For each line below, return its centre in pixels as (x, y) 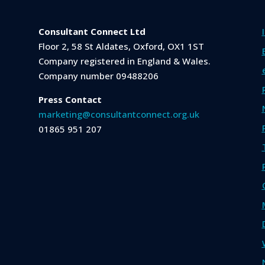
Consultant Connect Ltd (92, 32)
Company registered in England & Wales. (124, 61)
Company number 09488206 (98, 76)
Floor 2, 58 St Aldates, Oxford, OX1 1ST (121, 46)
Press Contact (70, 100)
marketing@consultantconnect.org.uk (119, 114)
